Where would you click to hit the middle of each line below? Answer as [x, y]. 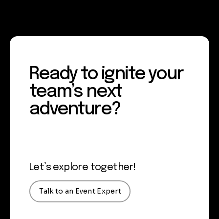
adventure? [75, 109]
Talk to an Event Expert [80, 191]
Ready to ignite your [106, 74]
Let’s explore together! [83, 167]
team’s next [76, 92]
